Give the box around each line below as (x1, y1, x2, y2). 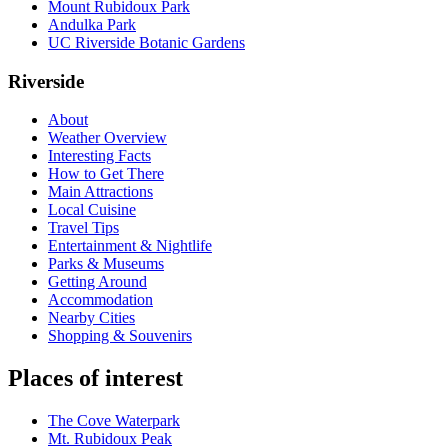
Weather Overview (48, 129, 167, 147)
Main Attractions (48, 183, 153, 201)
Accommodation (48, 291, 153, 309)
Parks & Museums (48, 255, 164, 273)
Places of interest (8, 365, 183, 392)
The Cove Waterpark (48, 412, 180, 430)
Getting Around (48, 273, 147, 291)
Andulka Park (48, 15, 136, 33)
